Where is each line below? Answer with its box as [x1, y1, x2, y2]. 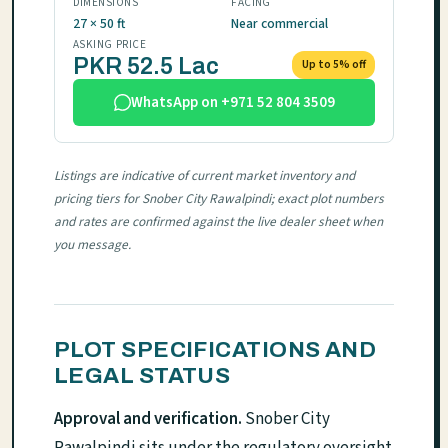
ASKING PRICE [72, 36, 147, 52]
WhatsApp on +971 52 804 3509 [130, 91, 335, 113]
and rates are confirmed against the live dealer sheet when [54, 211, 383, 231]
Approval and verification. [54, 406, 242, 431]
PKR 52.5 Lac [72, 53, 219, 79]
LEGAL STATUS [54, 362, 231, 388]
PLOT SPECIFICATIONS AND [54, 336, 377, 362]
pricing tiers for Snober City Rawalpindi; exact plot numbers [54, 188, 384, 208]
